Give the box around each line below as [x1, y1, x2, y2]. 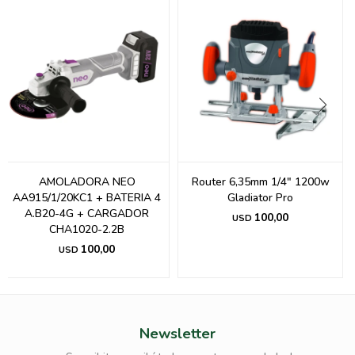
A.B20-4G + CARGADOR [25, 206, 149, 222]
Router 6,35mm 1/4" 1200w [191, 174, 330, 190]
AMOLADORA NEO [38, 174, 136, 190]
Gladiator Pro [227, 190, 293, 206]
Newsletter [139, 324, 216, 344]
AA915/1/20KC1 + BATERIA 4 [13, 190, 161, 206]
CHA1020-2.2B [49, 222, 124, 238]
